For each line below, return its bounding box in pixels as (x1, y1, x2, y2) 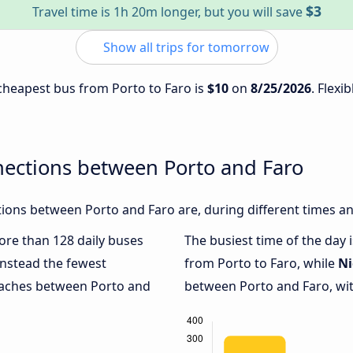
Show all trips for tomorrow (99, 39, 269, 56)
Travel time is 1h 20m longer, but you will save (32, 3, 306, 20)
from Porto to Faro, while (184, 255, 338, 273)
